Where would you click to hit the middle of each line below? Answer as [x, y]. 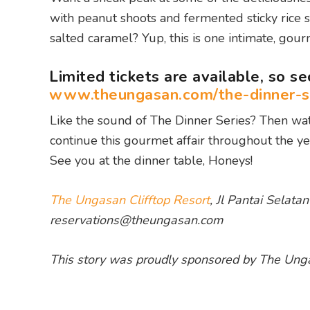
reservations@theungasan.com [136, 220]
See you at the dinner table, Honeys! [151, 161]
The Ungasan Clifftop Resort [130, 200]
